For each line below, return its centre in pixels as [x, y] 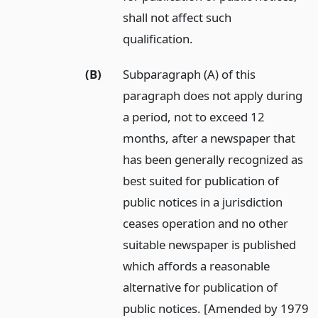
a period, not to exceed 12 [194, 117]
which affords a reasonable [197, 266]
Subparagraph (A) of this [190, 75]
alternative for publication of [201, 287]
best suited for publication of [201, 181]
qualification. [158, 38]
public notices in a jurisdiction [203, 202]
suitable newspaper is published [210, 245]
